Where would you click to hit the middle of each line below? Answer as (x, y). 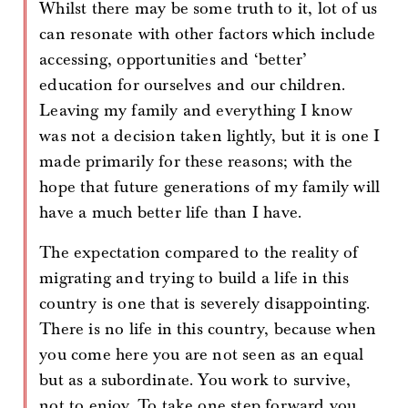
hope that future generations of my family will (210, 187)
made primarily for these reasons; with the (196, 162)
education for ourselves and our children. (193, 85)
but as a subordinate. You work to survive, (195, 380)
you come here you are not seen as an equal (202, 355)
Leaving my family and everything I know (196, 111)
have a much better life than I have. (171, 213)
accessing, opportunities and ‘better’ (173, 60)
